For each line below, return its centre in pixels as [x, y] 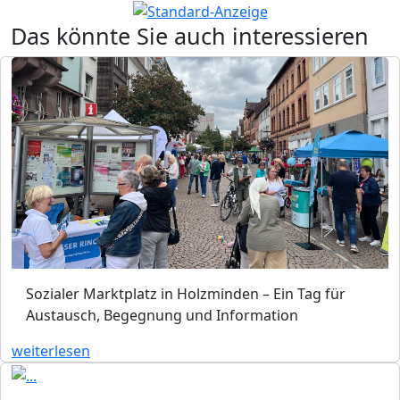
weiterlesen [51, 350]
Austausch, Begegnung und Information [162, 315]
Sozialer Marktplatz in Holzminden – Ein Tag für [186, 293]
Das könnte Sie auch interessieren [190, 35]
